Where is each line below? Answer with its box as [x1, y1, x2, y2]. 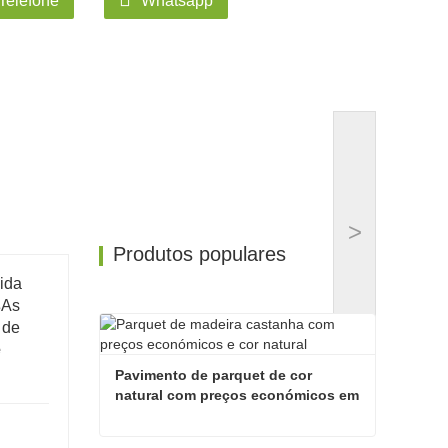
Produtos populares [112, 243, 286, 265]
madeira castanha [114, 407, 236, 423]
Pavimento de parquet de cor [114, 367, 312, 383]
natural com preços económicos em [114, 387, 359, 403]
